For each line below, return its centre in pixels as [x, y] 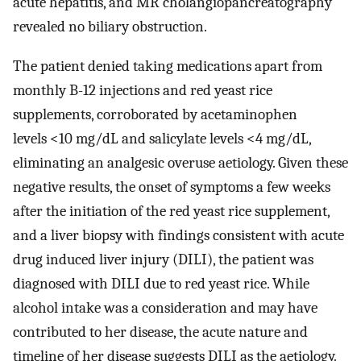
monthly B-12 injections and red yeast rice [143, 90]
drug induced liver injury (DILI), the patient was [163, 259]
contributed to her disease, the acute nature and [160, 332]
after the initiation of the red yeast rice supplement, [171, 211]
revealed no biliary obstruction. [110, 27]
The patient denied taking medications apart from [168, 66]
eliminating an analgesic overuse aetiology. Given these [180, 162]
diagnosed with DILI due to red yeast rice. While [161, 283]
